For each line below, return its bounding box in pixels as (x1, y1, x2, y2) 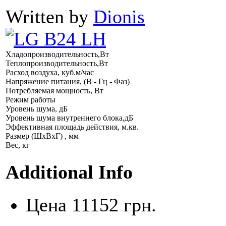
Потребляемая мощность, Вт (6, 86, 103, 95)
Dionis (93, 6, 145, 28)
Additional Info (6, 161, 133, 183)
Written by (6, 6, 93, 28)
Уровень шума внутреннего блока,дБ (6, 114, 133, 123)
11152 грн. (72, 194, 156, 215)
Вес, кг (6, 141, 30, 150)
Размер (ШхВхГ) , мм (6, 132, 79, 141)
